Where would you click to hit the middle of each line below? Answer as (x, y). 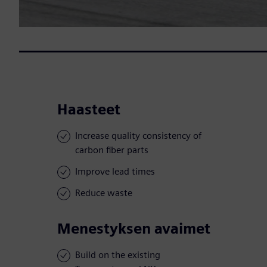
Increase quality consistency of (138, 136)
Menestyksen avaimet (134, 229)
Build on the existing (118, 255)
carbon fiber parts (112, 150)
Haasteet (89, 110)
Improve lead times (115, 172)
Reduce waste (104, 193)
